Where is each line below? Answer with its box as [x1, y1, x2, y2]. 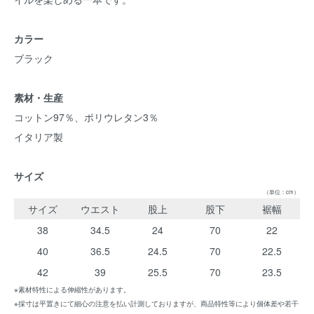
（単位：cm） [264, 188, 299, 196]
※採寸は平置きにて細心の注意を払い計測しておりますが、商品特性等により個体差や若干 [14, 299, 299, 308]
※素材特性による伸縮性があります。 [14, 285, 130, 294]
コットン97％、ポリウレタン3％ [14, 110, 158, 124]
